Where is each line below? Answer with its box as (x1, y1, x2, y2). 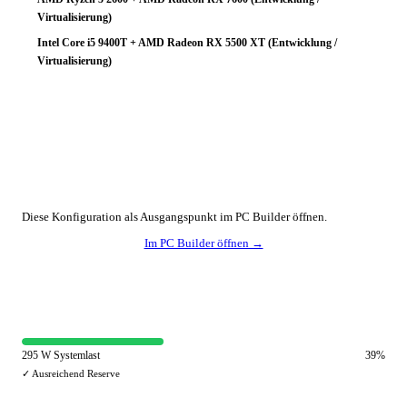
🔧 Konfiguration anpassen (22, 170, 159, 184)
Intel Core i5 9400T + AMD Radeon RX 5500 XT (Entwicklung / (37, 36, 337, 49)
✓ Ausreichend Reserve (22, 368, 120, 379)
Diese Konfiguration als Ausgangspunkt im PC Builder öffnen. (22, 210, 327, 223)
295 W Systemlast (22, 349, 100, 362)
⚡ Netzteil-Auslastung (22, 291, 131, 304)
